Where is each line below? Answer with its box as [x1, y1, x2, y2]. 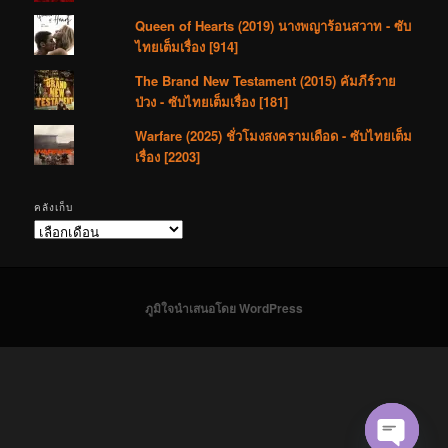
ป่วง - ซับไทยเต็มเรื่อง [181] [135, 92, 289, 112]
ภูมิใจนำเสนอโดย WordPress [145, 298, 303, 317]
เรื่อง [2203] [135, 147, 201, 167]
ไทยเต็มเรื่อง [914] [135, 37, 239, 57]
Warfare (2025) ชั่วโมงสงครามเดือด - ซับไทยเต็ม [135, 126, 413, 146]
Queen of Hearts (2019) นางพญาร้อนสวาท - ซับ [135, 16, 412, 36]
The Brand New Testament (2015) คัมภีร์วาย [135, 71, 397, 91]
